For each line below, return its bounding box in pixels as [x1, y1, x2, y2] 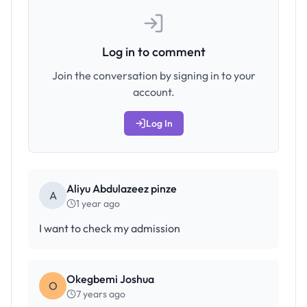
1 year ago [76, 197, 120, 210]
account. [132, 85, 175, 99]
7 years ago [76, 288, 125, 300]
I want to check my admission [39, 221, 180, 235]
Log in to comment [101, 44, 206, 60]
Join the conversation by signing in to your [51, 69, 256, 82]
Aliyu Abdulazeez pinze [66, 182, 177, 195]
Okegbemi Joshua [66, 272, 154, 286]
